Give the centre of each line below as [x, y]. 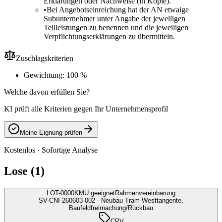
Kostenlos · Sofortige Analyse [51, 150]
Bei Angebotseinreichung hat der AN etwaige [118, 10]
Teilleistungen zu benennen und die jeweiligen [116, 28]
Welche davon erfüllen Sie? [47, 92]
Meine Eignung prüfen [51, 133]
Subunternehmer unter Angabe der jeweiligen [114, 19]
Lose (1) [24, 171]
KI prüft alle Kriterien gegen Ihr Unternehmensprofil [86, 109]
